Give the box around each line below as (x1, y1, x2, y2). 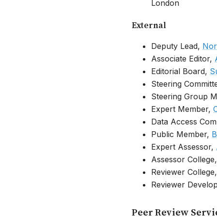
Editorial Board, (151, 66, 210, 76)
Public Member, (151, 129, 212, 139)
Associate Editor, (151, 53, 215, 63)
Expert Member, (151, 104, 213, 114)
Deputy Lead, (151, 41, 202, 51)
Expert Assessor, (151, 141, 216, 152)
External (132, 19, 166, 31)
